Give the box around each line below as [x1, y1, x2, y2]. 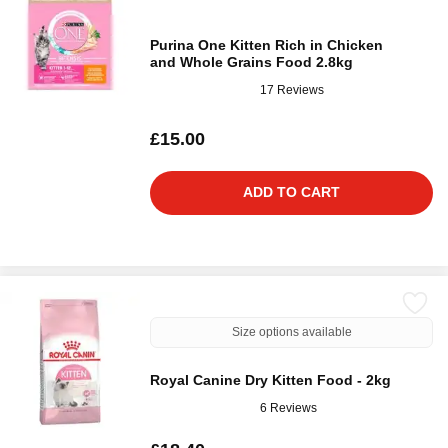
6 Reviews [260, 400, 317, 415]
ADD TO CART [243, 184, 340, 200]
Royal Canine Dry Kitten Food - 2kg [150, 372, 391, 388]
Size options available [231, 325, 352, 339]
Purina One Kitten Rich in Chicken [150, 37, 383, 53]
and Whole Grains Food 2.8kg [150, 54, 353, 70]
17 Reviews [260, 82, 324, 97]
